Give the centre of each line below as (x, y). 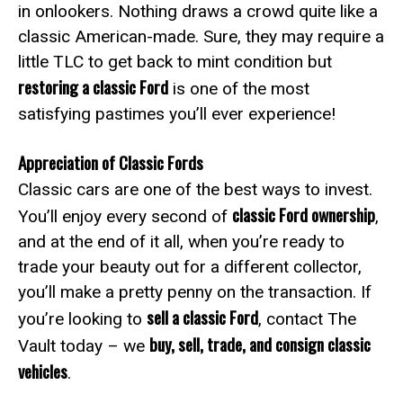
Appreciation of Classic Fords (111, 162)
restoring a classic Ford (93, 86)
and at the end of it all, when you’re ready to (181, 241)
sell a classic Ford (202, 317)
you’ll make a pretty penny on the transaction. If (195, 291)
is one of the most (239, 88)
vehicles (43, 371)
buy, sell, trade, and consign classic (260, 344)
